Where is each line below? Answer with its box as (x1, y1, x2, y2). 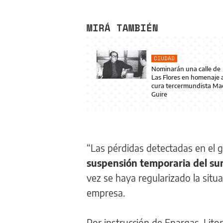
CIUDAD (154, 54, 175, 62)
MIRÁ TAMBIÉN (87, 21, 158, 35)
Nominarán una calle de (151, 65, 221, 73)
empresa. (87, 187, 125, 199)
